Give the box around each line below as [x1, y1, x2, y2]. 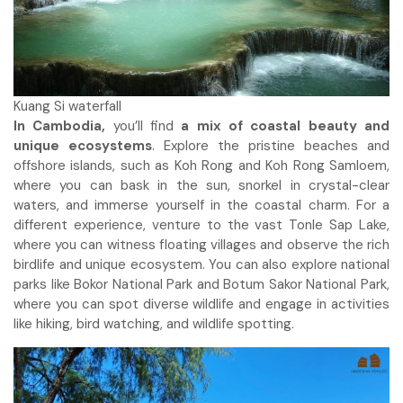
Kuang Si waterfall [13, 97, 121, 116]
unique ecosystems [13, 137, 152, 156]
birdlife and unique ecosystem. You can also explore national [13, 255, 390, 274]
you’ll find [105, 117, 182, 136]
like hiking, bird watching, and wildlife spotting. [13, 315, 294, 334]
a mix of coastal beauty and [181, 117, 390, 136]
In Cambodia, [13, 117, 106, 136]
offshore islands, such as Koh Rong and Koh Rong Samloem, [13, 157, 390, 175]
